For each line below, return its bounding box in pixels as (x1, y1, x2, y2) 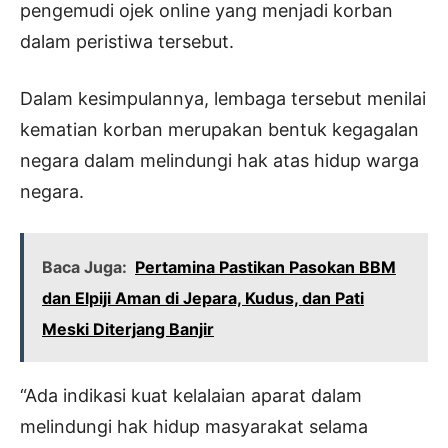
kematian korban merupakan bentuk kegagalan (20, 119, 419, 141)
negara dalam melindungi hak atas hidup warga (20, 150, 419, 172)
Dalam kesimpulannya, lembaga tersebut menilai (20, 88, 426, 110)
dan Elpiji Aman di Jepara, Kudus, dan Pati (42, 288, 364, 309)
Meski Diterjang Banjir (42, 319, 214, 340)
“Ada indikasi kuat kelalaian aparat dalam (20, 385, 362, 407)
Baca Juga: (42, 257, 127, 278)
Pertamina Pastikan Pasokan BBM (135, 257, 396, 278)
